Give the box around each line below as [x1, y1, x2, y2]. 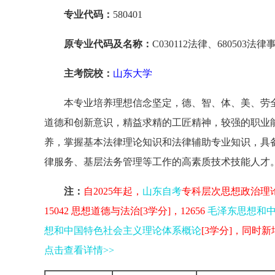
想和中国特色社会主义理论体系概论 [44, 225, 201, 236]
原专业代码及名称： [64, 39, 152, 49]
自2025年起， [83, 186, 142, 196]
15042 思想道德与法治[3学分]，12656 [44, 206, 207, 216]
